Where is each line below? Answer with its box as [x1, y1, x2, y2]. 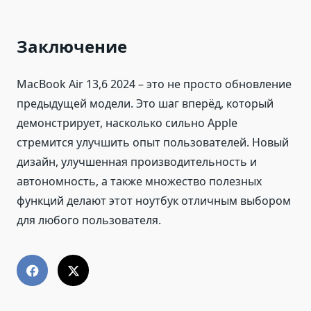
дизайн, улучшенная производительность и [17, 154, 257, 170]
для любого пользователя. [17, 212, 161, 228]
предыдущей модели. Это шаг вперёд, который [17, 96, 274, 112]
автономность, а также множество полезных [17, 174, 262, 190]
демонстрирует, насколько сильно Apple [17, 115, 237, 131]
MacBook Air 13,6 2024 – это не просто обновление [17, 76, 292, 92]
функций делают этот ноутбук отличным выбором [17, 193, 291, 209]
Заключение [17, 35, 127, 58]
